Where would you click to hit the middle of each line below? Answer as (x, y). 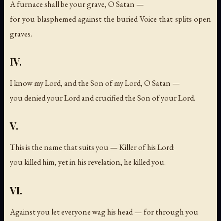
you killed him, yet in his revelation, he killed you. (88, 162)
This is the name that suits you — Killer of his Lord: (92, 147)
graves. (21, 34)
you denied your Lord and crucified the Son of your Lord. (103, 98)
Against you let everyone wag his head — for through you (104, 211)
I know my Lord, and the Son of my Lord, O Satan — (95, 83)
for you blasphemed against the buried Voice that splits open (110, 19)
